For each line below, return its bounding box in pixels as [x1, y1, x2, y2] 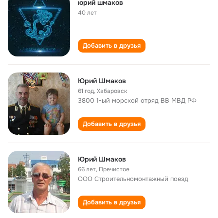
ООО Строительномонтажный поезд [78, 175, 188, 183]
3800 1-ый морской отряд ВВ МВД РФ [78, 96, 197, 105]
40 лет [78, 9, 97, 17]
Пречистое [99, 165, 129, 173]
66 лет [78, 165, 96, 173]
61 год [78, 87, 94, 95]
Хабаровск [97, 87, 127, 95]
